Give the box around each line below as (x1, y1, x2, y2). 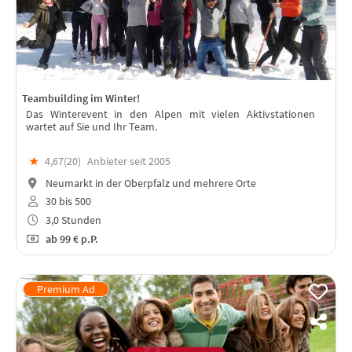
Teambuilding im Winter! (22, 90, 140, 105)
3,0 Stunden (42, 213, 101, 228)
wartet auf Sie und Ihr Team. (26, 119, 157, 134)
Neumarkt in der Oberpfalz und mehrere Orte (42, 175, 256, 190)
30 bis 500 (42, 194, 91, 209)
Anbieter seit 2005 (87, 153, 170, 168)
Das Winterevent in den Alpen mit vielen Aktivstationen (26, 107, 315, 122)
